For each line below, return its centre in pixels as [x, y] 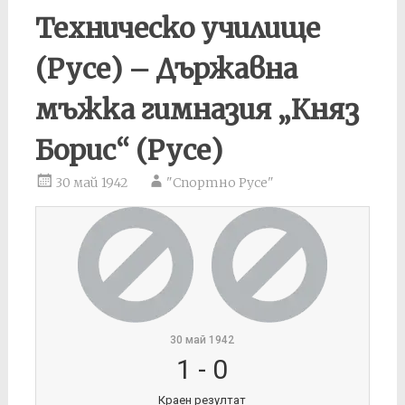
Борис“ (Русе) [128, 150]
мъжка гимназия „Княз [197, 109]
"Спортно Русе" [220, 183]
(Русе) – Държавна [166, 69]
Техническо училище [177, 28]
